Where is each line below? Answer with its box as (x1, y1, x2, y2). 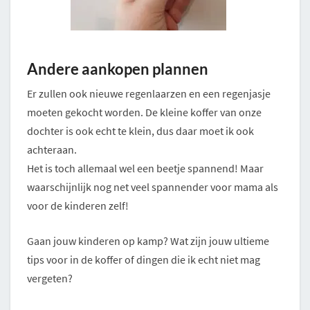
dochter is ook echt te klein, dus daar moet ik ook (27, 124, 254, 138)
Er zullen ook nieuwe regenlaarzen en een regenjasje (27, 86, 271, 101)
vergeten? (27, 271, 73, 286)
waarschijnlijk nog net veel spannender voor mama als (27, 180, 278, 194)
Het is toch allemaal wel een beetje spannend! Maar (27, 161, 264, 176)
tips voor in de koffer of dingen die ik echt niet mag (27, 253, 260, 267)
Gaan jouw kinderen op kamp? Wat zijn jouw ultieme (27, 234, 269, 248)
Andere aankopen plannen (27, 60, 208, 79)
